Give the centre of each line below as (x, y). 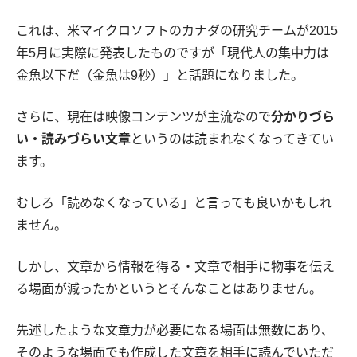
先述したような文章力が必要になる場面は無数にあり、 (175, 330)
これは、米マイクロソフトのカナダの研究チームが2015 (177, 30)
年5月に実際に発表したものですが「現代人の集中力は (173, 53)
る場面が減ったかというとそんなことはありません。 (169, 288)
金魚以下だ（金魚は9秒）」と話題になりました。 (160, 75)
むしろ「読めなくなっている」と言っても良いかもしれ (174, 202)
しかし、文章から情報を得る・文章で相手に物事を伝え (175, 266)
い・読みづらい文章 (73, 139)
